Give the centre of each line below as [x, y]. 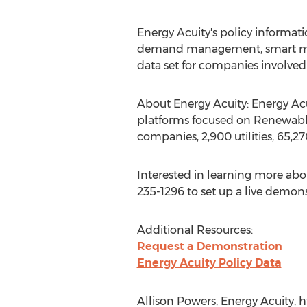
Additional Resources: [195, 230]
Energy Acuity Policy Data [209, 263]
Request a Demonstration [209, 246]
